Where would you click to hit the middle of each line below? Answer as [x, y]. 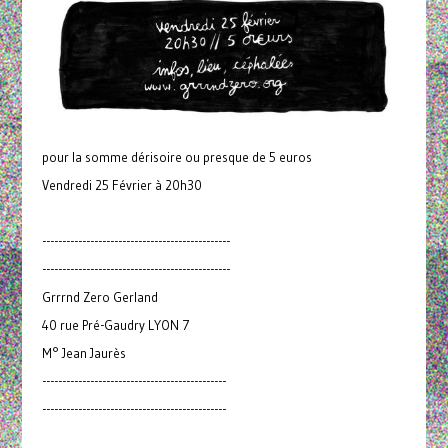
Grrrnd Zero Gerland [99, 296]
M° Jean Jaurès [83, 352]
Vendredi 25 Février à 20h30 [121, 184]
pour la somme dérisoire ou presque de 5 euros [176, 156]
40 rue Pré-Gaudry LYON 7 [115, 324]
